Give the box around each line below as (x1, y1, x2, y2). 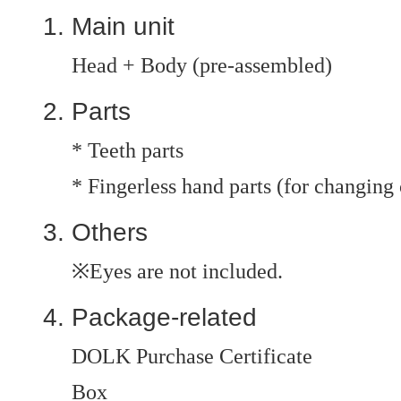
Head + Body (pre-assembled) (72, 54, 332, 77)
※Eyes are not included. (72, 260, 283, 283)
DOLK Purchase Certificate (72, 345, 312, 368)
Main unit (72, 13, 175, 40)
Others (72, 218, 148, 246)
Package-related (72, 303, 257, 331)
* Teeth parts (72, 139, 183, 162)
